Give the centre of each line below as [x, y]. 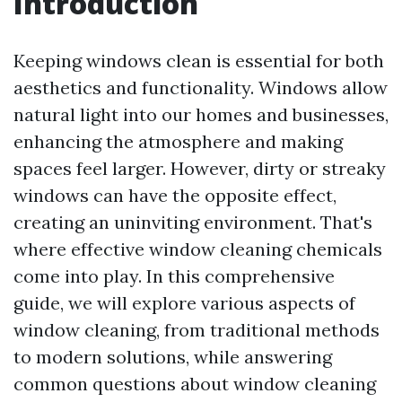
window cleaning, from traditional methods [197, 330]
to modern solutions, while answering [173, 357]
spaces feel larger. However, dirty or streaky [200, 168]
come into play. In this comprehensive [174, 276]
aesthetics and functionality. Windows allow [201, 87]
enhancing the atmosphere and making [178, 141]
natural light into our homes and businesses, [201, 114]
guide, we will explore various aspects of [184, 303]
